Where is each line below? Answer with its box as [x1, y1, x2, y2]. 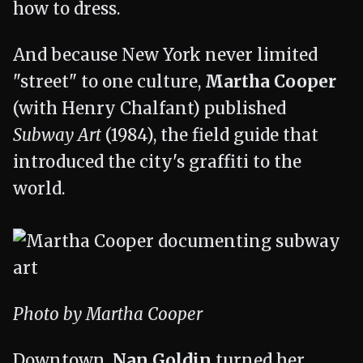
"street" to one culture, [13, 71, 205, 92]
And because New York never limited [13, 45, 318, 66]
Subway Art [13, 125, 101, 146]
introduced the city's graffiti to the [13, 152, 301, 173]
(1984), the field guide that [101, 125, 318, 146]
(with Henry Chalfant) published [13, 98, 286, 119]
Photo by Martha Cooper [13, 304, 203, 325]
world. [13, 178, 66, 199]
